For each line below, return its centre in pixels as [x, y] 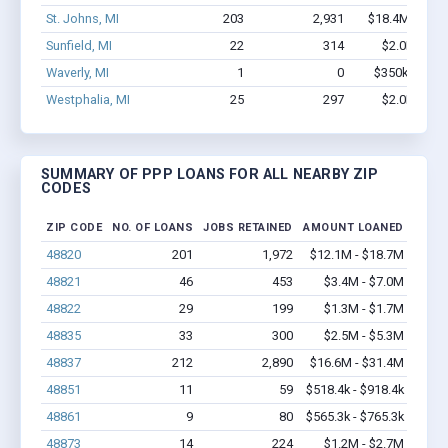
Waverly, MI [77, 72]
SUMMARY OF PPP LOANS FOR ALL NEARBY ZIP [209, 175]
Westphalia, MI [87, 99]
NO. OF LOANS [152, 228]
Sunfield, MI [78, 45]
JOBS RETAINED [248, 228]
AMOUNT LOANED [353, 228]
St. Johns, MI [82, 18]
